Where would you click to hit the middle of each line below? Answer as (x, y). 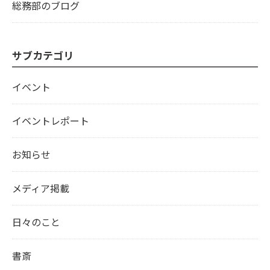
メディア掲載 (41, 188)
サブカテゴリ (43, 55)
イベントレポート (51, 121)
